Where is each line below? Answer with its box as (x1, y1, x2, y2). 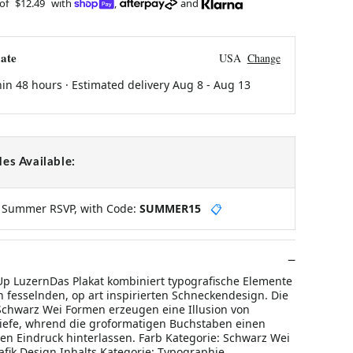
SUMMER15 (139, 200, 201, 216)
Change (247, 50, 281, 65)
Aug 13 (213, 76, 251, 92)
